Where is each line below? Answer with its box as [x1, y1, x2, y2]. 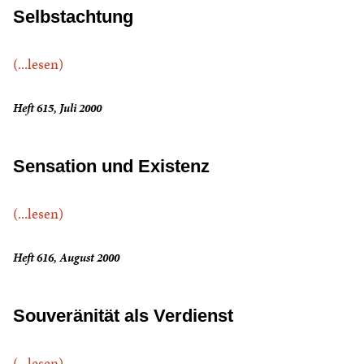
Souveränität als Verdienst [13, 305, 233, 327]
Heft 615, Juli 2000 [13, 100, 102, 117]
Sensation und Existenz [13, 156, 210, 177]
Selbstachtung [13, 6, 133, 28]
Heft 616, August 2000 [13, 249, 119, 266]
